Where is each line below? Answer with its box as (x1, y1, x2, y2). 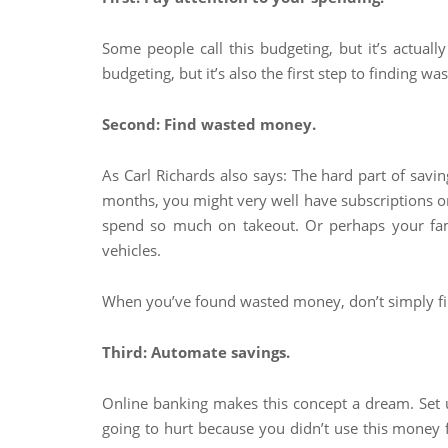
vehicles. (102, 240, 161, 260)
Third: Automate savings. (102, 342, 290, 362)
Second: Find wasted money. (102, 114, 316, 134)
